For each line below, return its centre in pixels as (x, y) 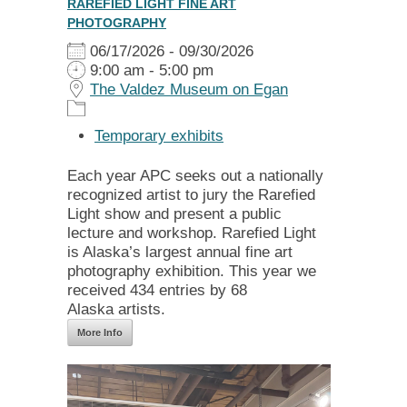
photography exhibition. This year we (192, 272)
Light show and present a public (174, 214)
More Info (100, 333)
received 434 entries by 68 (157, 291)
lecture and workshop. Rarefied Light (192, 233)
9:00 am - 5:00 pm (149, 71)
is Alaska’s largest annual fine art (180, 253)
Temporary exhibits (159, 136)
